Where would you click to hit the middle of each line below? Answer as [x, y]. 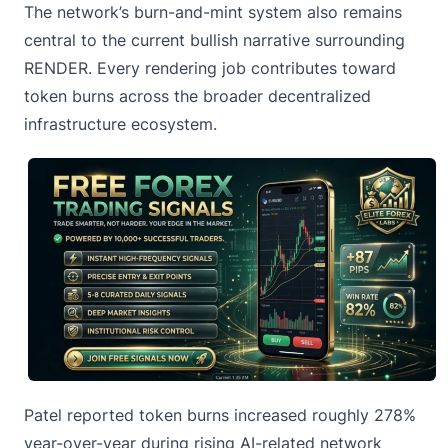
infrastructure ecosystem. [120, 124]
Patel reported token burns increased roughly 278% [220, 414]
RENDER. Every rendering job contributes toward [210, 68]
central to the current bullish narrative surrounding [214, 40]
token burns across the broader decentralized [197, 96]
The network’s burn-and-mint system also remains [213, 12]
